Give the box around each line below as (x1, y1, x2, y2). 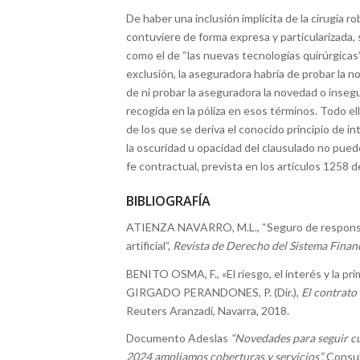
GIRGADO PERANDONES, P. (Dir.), (126, 284, 301, 299)
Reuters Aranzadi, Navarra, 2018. (126, 303, 289, 317)
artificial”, (126, 238, 173, 252)
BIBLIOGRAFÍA (126, 191, 211, 210)
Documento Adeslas (126, 331, 231, 346)
